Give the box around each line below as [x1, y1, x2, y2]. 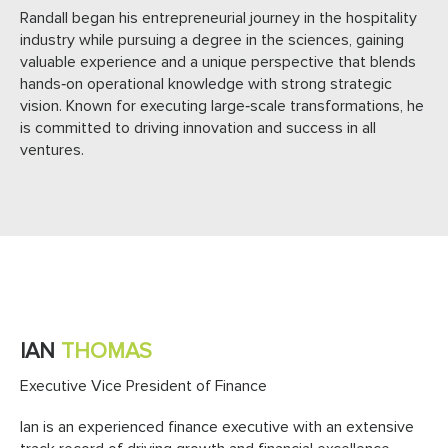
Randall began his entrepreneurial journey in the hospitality [20, 9, 417, 26]
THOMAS [61, 341, 152, 364]
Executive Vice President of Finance [20, 378, 267, 395]
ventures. [20, 141, 84, 158]
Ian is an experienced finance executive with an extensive [20, 419, 414, 436]
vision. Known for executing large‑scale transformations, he [20, 97, 424, 114]
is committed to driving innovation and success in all [20, 119, 376, 136]
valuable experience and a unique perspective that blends [20, 53, 416, 70]
